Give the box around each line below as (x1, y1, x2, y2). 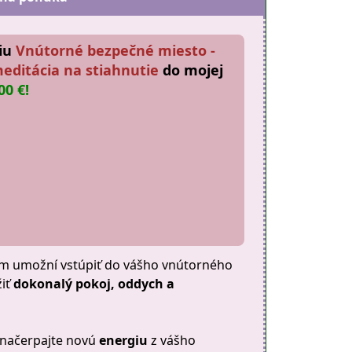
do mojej (163, 60, 224, 79)
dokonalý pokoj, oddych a (13, 275, 175, 292)
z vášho (151, 332, 196, 349)
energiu (99, 332, 152, 349)
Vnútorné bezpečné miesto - (16, 41, 216, 60)
